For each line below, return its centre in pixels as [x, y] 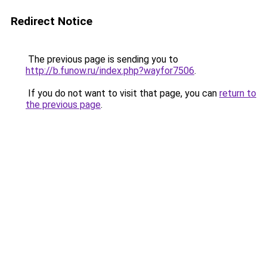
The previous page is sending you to [102, 59]
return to [238, 93]
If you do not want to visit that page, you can [122, 93]
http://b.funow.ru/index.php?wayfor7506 [110, 71]
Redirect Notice [52, 21]
